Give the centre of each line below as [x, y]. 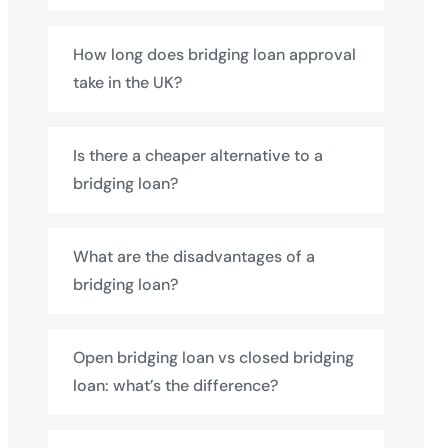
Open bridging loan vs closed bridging [213, 357]
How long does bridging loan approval [214, 54]
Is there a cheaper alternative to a [198, 155]
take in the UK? [127, 82]
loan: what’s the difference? [175, 385]
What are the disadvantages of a [194, 256]
